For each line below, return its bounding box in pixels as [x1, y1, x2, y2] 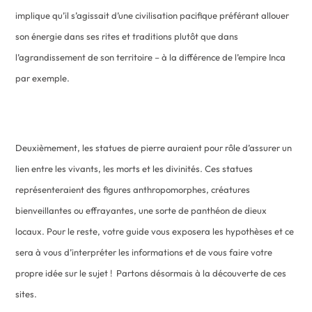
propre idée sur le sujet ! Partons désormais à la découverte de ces [15, 267, 287, 279]
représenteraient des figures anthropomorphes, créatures [15, 183, 251, 195]
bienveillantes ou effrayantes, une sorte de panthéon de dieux [15, 204, 267, 216]
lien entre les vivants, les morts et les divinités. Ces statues [15, 162, 253, 174]
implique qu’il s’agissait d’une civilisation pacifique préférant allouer [15, 9, 290, 21]
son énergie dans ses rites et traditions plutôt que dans [15, 30, 239, 42]
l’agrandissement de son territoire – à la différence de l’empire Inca [15, 51, 286, 63]
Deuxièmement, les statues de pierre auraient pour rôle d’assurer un [15, 141, 292, 153]
